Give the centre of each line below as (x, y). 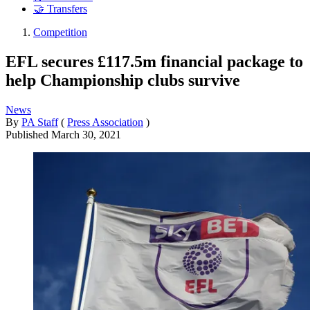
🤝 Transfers (60, 9)
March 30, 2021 (86, 134)
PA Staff (40, 122)
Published (28, 134)
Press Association (105, 122)
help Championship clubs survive (123, 80)
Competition (60, 33)
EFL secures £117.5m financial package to (154, 61)
